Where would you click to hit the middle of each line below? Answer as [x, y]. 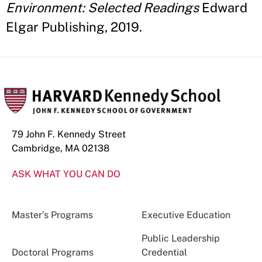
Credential [164, 253]
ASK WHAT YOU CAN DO [66, 174]
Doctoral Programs [53, 253]
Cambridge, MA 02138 [61, 149]
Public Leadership [180, 239]
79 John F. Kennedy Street [69, 135]
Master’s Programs [52, 215]
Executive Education [186, 215]
